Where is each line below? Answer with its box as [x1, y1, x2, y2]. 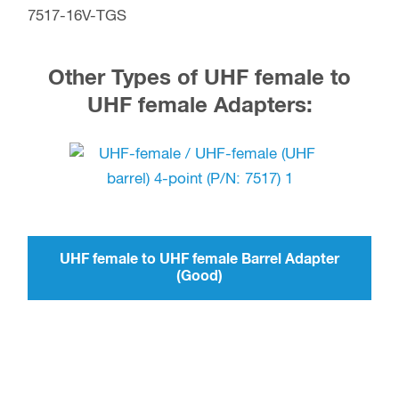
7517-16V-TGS [28, 8, 126, 24]
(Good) [176, 268, 223, 283]
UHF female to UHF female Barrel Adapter [60, 251, 339, 266]
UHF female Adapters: [86, 94, 313, 117]
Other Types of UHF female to [48, 67, 351, 89]
